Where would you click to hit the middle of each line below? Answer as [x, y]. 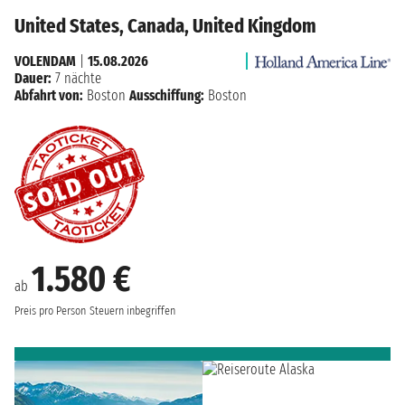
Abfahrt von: [49, 95]
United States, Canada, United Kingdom [165, 25]
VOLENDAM [45, 61]
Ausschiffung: [167, 95]
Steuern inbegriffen [132, 311]
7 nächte [76, 78]
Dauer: [33, 78]
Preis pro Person [50, 311]
